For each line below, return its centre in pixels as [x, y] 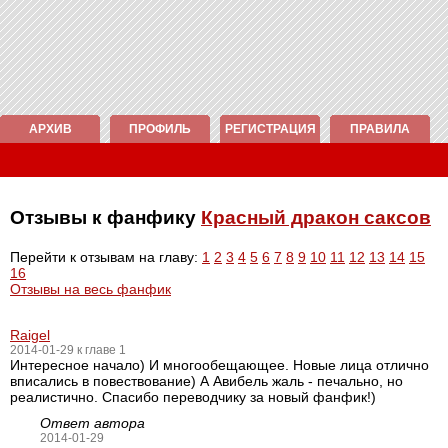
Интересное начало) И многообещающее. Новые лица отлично [219, 365]
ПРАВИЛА [380, 129]
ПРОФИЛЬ [160, 129]
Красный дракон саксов [316, 217]
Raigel [30, 335]
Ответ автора [92, 423]
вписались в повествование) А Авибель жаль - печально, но [206, 381]
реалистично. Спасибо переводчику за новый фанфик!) [193, 397]
